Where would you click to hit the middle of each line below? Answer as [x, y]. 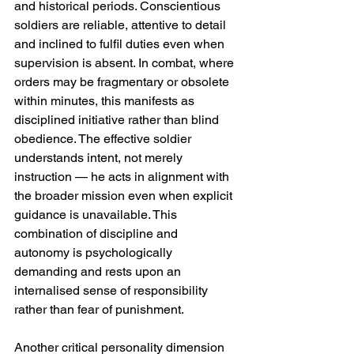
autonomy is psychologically [95, 252]
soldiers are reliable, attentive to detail [122, 25]
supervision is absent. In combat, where [126, 63]
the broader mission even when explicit [125, 196]
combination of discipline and [98, 233]
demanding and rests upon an [99, 271]
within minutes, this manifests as [106, 101]
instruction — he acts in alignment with [123, 177]
